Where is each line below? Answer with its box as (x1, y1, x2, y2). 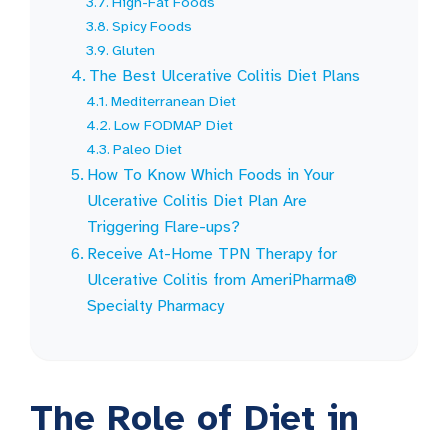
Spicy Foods (112, 16, 193, 35)
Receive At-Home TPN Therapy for (87, 243, 338, 264)
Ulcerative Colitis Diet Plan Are (87, 190, 308, 211)
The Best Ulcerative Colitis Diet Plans (89, 65, 361, 86)
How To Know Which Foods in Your (87, 164, 335, 185)
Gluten (112, 40, 156, 59)
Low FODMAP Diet (114, 115, 234, 134)
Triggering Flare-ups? (87, 216, 241, 237)
